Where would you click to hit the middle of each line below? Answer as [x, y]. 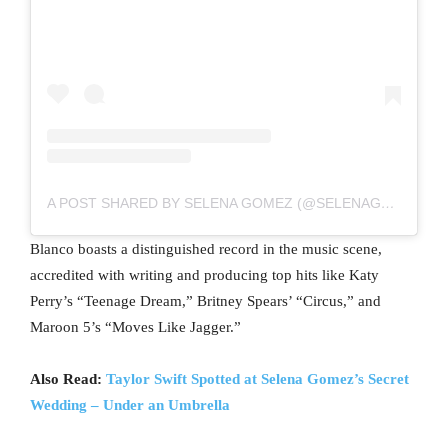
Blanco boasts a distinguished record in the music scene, [206, 248]
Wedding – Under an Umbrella [130, 404]
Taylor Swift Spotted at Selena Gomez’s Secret [257, 378]
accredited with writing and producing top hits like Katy [204, 274]
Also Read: [68, 378]
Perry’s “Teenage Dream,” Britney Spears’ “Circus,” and [205, 300]
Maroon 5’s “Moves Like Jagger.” [135, 326]
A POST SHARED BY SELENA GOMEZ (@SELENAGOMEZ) [388, 202]
